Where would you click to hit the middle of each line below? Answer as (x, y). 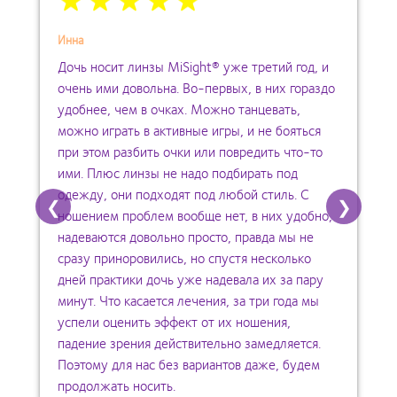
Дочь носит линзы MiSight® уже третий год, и (193, 66)
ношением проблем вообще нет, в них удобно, (195, 214)
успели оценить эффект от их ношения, (174, 321)
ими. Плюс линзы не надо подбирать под (178, 172)
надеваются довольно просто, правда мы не (186, 236)
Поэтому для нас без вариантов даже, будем (189, 363)
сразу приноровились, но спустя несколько (184, 257)
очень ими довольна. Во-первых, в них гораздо (196, 87)
